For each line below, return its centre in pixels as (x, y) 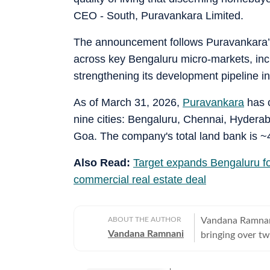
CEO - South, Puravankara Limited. (159, 15)
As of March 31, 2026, (128, 102)
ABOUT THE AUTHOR (145, 219)
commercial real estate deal (140, 179)
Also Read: (102, 162)
